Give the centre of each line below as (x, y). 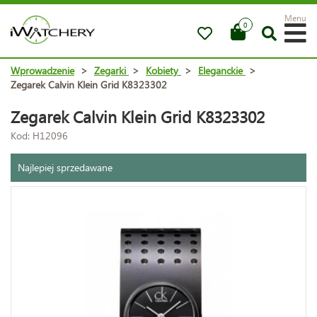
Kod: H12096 (39, 135)
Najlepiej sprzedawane (65, 167)
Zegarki (110, 70)
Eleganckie (220, 70)
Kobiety (162, 70)
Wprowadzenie (42, 70)
